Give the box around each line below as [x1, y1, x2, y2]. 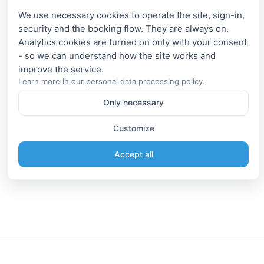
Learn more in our [18, 77, 86, 86]
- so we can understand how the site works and [18, 50, 216, 61]
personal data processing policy [86, 77, 203, 86]
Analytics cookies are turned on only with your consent [18, 37, 247, 48]
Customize [113, 123, 154, 133]
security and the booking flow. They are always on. [18, 23, 229, 34]
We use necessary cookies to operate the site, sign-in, [18, 9, 245, 21]
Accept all [114, 149, 153, 159]
